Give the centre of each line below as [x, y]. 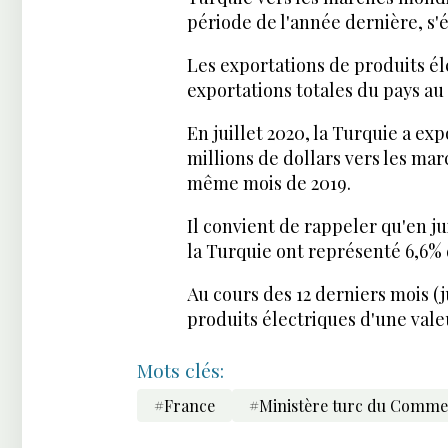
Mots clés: [180, 370]
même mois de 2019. [269, 183]
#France [184, 405]
